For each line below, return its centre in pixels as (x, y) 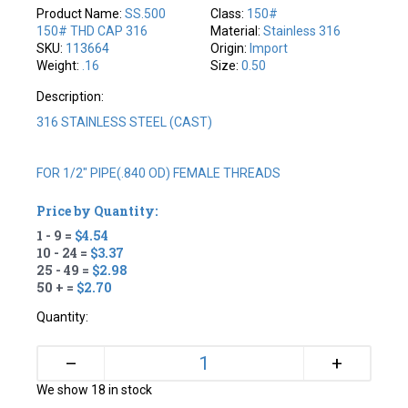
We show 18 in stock (95, 389)
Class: (229, 13)
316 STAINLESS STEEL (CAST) (125, 122)
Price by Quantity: (97, 210)
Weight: (60, 65)
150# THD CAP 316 (92, 31)
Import (269, 48)
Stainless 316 (302, 31)
